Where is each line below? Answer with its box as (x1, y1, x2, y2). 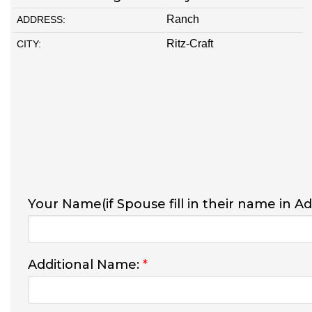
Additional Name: (28, 256, 143, 272)
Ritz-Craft (166, 37, 213, 49)
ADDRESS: (17, 13, 65, 25)
